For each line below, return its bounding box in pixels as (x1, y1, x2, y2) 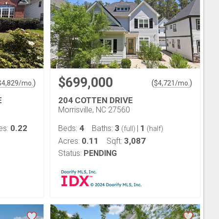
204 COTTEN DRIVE (58, 95, 133, 105)
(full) (120, 125, 137, 132)
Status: (58, 149, 82, 158)
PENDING (84, 149, 117, 158)
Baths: (92, 124, 115, 133)
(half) (145, 125, 163, 132)
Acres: (58, 136, 82, 146)
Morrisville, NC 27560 (58, 105, 130, 114)
